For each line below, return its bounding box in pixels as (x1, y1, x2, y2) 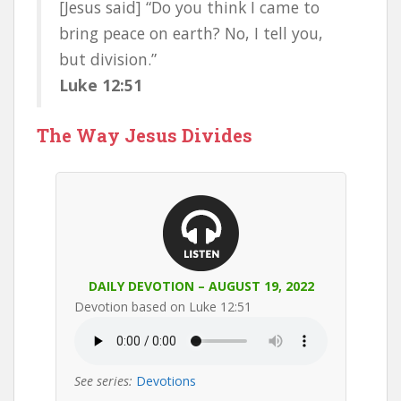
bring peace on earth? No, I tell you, (59, 22, 323, 44)
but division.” (59, 48, 157, 70)
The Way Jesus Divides (37, 124, 252, 147)
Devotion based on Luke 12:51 (74, 298, 252, 315)
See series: (74, 372, 132, 389)
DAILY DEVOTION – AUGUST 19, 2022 (88, 277, 314, 294)
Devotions (136, 372, 196, 389)
